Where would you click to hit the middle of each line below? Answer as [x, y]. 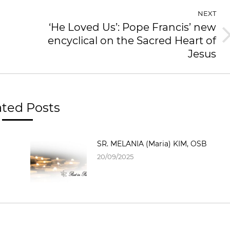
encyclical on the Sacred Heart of [132, 41]
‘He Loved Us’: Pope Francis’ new [132, 27]
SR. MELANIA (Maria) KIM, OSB [152, 144]
